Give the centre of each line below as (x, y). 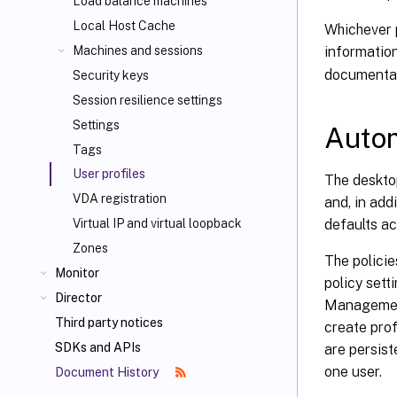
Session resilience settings (148, 100)
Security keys (111, 75)
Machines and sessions (138, 51)
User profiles (109, 174)
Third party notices (109, 323)
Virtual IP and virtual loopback (157, 223)
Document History (108, 372)
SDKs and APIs (98, 347)
